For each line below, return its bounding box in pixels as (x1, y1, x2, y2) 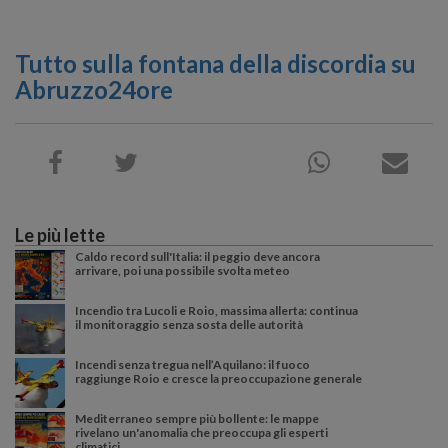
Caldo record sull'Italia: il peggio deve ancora (75, 249, 320, 265)
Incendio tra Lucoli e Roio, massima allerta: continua (75, 303, 358, 319)
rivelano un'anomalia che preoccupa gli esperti (75, 425, 328, 441)
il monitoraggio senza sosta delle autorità (75, 317, 303, 333)
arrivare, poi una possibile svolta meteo (75, 263, 290, 279)
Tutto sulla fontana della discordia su (15, 49, 416, 79)
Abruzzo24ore (15, 75, 173, 105)
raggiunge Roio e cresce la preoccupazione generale (75, 371, 362, 387)
